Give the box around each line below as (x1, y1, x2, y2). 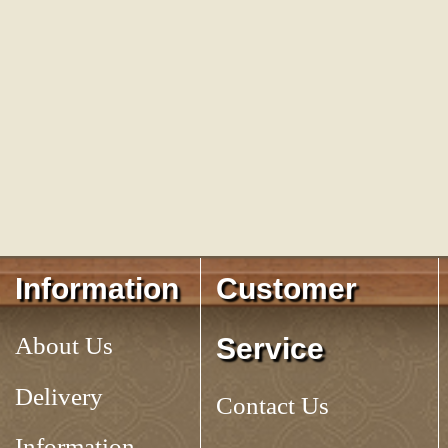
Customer (216, 272, 357, 305)
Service (216, 332, 324, 365)
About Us (15, 332, 113, 359)
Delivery (15, 383, 103, 410)
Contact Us (216, 392, 329, 419)
